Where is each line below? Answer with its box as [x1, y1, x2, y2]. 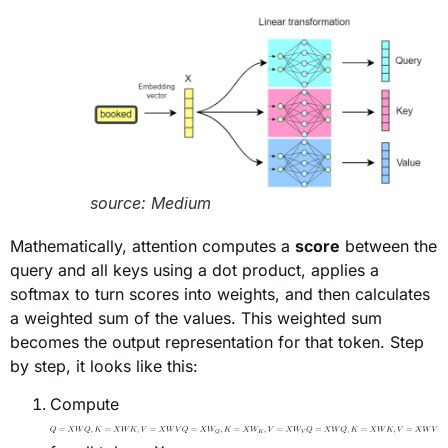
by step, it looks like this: [10, 355, 198, 376]
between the [340, 235, 437, 256]
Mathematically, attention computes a [10, 235, 295, 256]
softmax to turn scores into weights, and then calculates [10, 283, 430, 304]
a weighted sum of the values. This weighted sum [10, 307, 382, 328]
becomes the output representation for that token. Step [10, 331, 424, 352]
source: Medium [90, 192, 211, 213]
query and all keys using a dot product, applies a [10, 259, 379, 280]
